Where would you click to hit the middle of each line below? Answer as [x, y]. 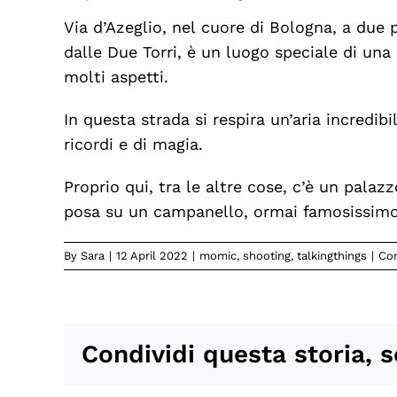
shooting [267, 256]
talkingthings [332, 256]
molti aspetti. [116, 77]
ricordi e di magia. [133, 144]
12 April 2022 [152, 256]
